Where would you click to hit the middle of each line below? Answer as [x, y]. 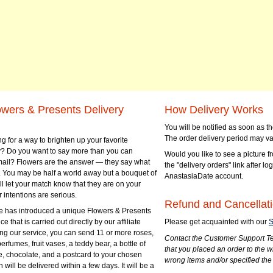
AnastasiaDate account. [204, 176]
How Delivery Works [214, 110]
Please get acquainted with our [217, 222]
